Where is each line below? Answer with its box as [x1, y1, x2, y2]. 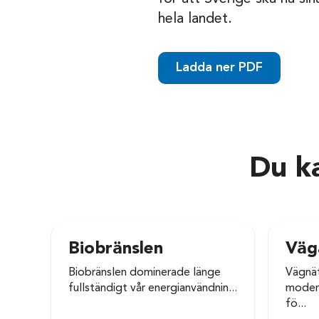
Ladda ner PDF [176, 61, 263, 75]
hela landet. [158, 12, 232, 27]
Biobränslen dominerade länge [68, 267, 221, 279]
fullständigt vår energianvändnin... [68, 283, 237, 295]
